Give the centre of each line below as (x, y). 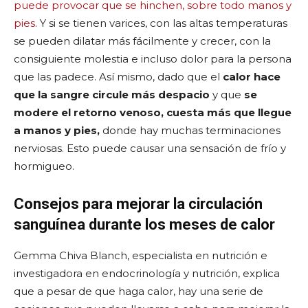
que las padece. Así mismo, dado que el (118, 76)
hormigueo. (44, 166)
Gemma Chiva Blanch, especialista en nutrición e (141, 255)
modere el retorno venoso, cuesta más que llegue (153, 112)
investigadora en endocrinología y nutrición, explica (147, 273)
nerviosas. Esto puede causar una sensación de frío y (150, 148)
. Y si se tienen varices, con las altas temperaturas (161, 23)
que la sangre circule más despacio (112, 94)
